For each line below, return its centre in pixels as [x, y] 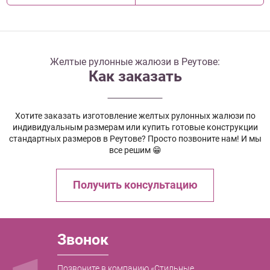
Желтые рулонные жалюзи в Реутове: [135, 62]
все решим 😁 [135, 150]
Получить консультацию [135, 185]
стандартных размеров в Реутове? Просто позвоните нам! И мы [135, 139]
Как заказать [135, 77]
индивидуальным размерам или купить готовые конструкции [135, 127]
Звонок [83, 239]
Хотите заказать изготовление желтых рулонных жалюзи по [135, 116]
